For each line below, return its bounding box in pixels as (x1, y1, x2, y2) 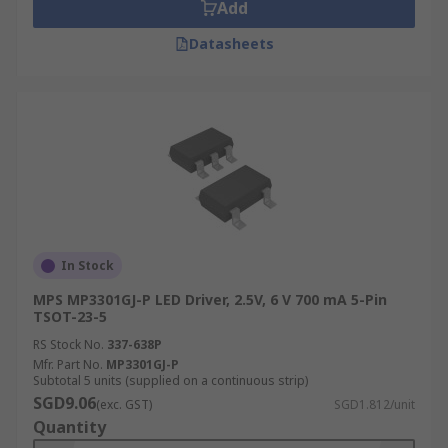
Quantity (33, 416, 106, 438)
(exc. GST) (96, 396, 152, 413)
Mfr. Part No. (33, 356, 103, 373)
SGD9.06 (33, 392, 96, 414)
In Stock (61, 257, 114, 274)
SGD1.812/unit (334, 396, 415, 413)
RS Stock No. (33, 336, 104, 353)
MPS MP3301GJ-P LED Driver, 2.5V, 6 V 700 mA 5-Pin (33, 290, 387, 309)
